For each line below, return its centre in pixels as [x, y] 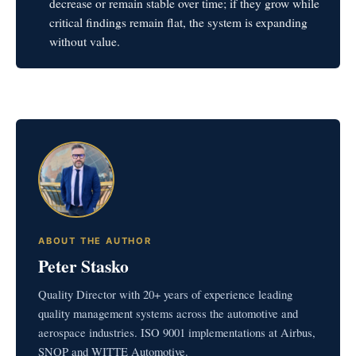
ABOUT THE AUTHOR [95, 241]
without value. [85, 41]
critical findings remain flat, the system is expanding [179, 22]
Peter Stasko [83, 266]
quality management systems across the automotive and [168, 313]
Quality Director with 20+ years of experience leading [165, 294]
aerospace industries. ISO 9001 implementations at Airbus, [177, 332]
